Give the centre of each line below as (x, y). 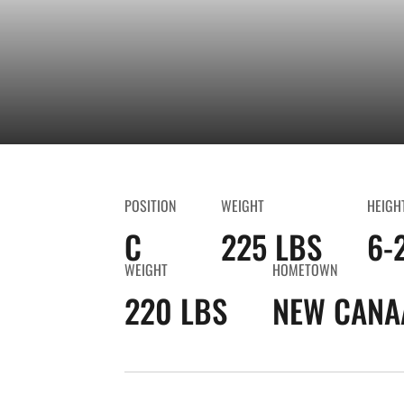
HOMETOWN (305, 270)
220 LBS (176, 310)
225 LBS (271, 246)
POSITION (150, 206)
